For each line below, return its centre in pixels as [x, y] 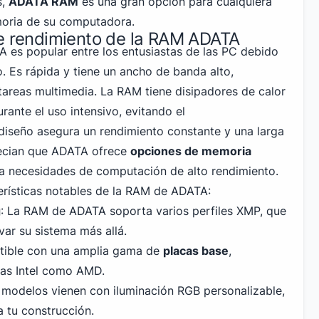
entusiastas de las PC [179, 51]
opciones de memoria [191, 151]
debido [258, 51]
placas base [196, 251]
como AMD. [72, 271]
